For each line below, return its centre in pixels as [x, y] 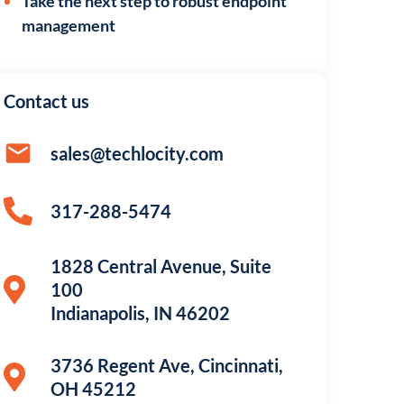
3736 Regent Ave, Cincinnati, [167, 365]
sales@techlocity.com [138, 153]
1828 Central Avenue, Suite [161, 266]
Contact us [47, 101]
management [69, 25]
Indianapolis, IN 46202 [141, 313]
